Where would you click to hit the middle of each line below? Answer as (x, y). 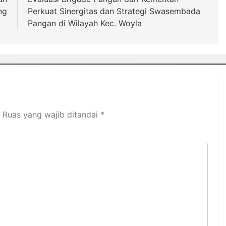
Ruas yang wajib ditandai (51, 115)
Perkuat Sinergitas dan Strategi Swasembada (114, 11)
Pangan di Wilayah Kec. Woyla (84, 23)
